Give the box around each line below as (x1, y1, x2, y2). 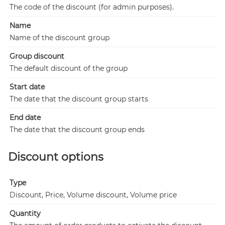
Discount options (8, 150, 103, 164)
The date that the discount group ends (10, 125, 145, 134)
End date (10, 113, 41, 122)
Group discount (10, 52, 64, 61)
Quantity (10, 209, 41, 218)
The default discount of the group (10, 64, 128, 73)
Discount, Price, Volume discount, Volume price (10, 190, 177, 199)
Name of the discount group (10, 33, 109, 42)
